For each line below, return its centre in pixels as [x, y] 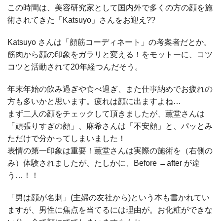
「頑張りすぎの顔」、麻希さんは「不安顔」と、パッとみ [110, 126]
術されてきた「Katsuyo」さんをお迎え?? [81, 20]
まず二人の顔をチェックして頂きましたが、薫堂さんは [106, 113]
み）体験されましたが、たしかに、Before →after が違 [104, 163]
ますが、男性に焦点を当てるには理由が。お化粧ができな [110, 210]
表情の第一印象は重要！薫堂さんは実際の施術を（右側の [110, 150]
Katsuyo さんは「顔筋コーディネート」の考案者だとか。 [110, 42]
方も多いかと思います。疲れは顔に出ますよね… [94, 101]
